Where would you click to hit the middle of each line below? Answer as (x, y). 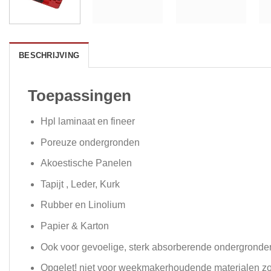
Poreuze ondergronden (90, 142)
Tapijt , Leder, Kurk (80, 184)
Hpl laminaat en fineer (87, 122)
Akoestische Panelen (86, 163)
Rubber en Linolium (83, 205)
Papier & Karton (74, 226)
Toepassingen (80, 96)
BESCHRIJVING (49, 56)
